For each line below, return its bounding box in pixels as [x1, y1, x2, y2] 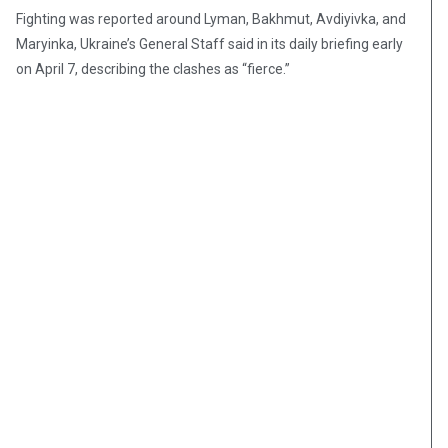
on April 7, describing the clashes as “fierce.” [16, 61, 290, 78]
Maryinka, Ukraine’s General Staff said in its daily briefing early [16, 36, 403, 53]
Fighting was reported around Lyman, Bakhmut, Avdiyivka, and [16, 11, 406, 28]
